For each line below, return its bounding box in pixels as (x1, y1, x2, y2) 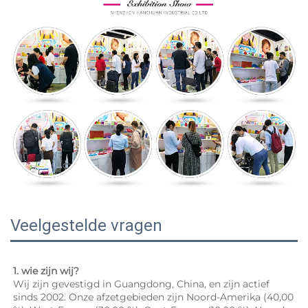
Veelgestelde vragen (10, 215, 162, 235)
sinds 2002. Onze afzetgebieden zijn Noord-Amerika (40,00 (13, 290, 294, 303)
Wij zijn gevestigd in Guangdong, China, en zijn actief (13, 277, 269, 290)
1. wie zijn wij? (13, 264, 82, 277)
